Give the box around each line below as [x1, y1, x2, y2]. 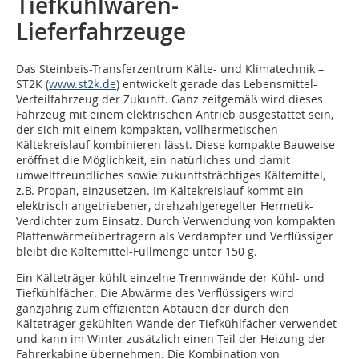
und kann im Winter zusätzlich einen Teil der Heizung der [16, 331, 326, 346]
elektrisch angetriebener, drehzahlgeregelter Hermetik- [16, 198, 313, 213]
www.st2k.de [49, 76, 116, 91]
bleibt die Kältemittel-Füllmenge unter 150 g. [16, 244, 257, 259]
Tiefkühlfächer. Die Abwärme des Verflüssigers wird [16, 285, 294, 301]
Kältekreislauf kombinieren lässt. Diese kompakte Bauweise [16, 137, 335, 152]
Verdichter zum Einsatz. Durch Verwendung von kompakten [16, 213, 336, 228]
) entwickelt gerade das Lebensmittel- [116, 76, 317, 91]
